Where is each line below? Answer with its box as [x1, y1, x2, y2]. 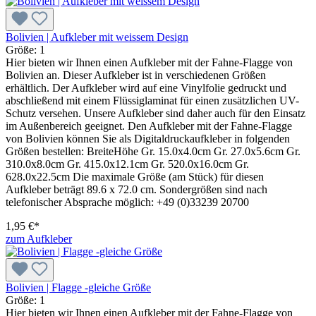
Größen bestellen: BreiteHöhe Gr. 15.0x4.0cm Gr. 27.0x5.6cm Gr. [6, 145, 300, 157]
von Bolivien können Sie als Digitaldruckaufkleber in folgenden [6, 132, 290, 145]
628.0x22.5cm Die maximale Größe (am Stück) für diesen [6, 170, 264, 183]
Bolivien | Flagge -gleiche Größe [6, 281, 151, 293]
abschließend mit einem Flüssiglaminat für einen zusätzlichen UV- [6, 94, 299, 107]
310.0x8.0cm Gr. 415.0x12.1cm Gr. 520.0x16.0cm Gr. [6, 157, 249, 170]
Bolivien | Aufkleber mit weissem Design [6, 30, 188, 43]
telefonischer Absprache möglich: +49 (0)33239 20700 [6, 195, 249, 208]
